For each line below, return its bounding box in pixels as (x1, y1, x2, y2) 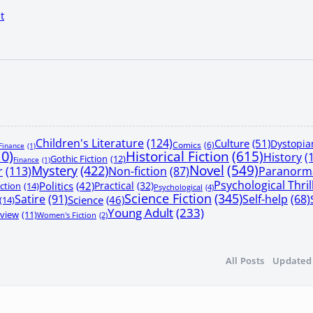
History (263, 149, 302, 165)
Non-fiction (108, 163, 167, 179)
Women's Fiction (37, 210, 96, 220)
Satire (15, 191, 45, 207)
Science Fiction (124, 190, 212, 207)
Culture (214, 136, 249, 150)
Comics (173, 139, 201, 151)
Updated (272, 254, 312, 267)
